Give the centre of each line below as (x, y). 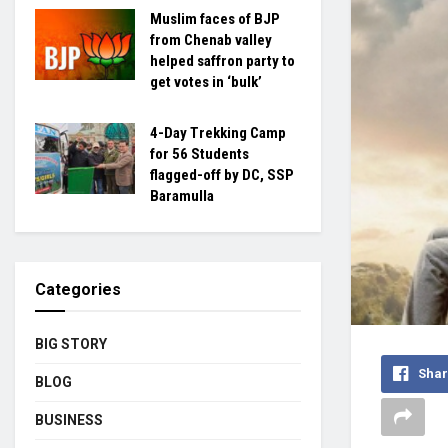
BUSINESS (69, 419)
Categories (78, 289)
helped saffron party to (222, 60)
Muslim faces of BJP (215, 18)
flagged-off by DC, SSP (222, 174)
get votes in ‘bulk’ (206, 81)
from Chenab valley (211, 39)
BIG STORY (71, 343)
